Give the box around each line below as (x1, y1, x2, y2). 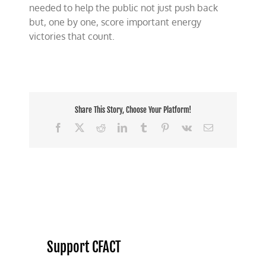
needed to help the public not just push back (29, 2, 218, 14)
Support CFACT (47, 238, 122, 256)
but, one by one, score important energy (29, 16, 202, 28)
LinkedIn (126, 122, 161, 132)
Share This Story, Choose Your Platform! (75, 105, 191, 115)
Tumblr (147, 122, 175, 132)
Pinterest (169, 122, 201, 132)
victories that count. (29, 30, 115, 42)
